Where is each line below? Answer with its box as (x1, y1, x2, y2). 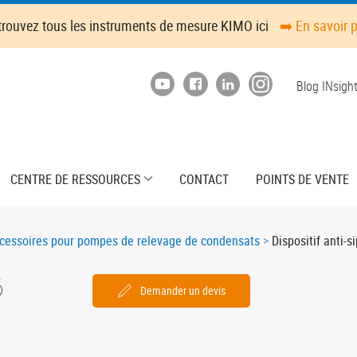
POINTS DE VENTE (255, 170, 349, 188)
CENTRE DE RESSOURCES (10, 170, 140, 188)
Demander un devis (140, 283, 226, 298)
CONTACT (178, 170, 229, 188)
